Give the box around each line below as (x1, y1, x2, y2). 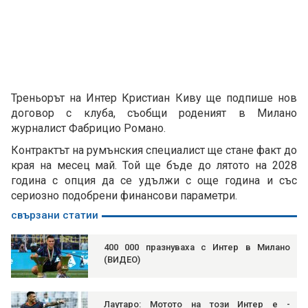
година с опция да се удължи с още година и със (11, 174, 297, 188)
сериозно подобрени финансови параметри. (11, 189, 237, 203)
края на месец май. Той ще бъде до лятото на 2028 (11, 159, 297, 173)
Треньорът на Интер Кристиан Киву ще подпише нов (11, 91, 297, 105)
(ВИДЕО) (104, 254, 140, 265)
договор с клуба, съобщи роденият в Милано (11, 107, 297, 120)
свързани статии (11, 209, 98, 222)
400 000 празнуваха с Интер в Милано (104, 242, 290, 253)
